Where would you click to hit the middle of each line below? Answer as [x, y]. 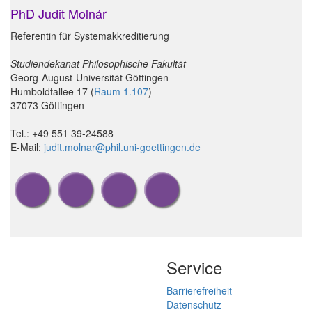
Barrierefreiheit [199, 291]
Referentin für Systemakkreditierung [90, 36]
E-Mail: [27, 147]
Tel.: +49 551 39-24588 [62, 133]
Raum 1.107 [121, 92]
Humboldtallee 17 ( [52, 92]
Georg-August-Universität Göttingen [89, 78]
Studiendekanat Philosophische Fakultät [98, 64]
